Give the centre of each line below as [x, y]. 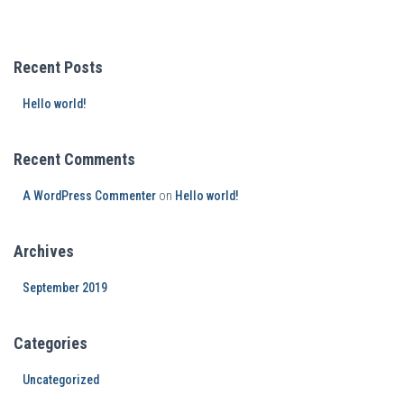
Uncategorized [61, 380]
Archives [44, 251]
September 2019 [65, 288]
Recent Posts [58, 67]
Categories [50, 343]
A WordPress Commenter [89, 196]
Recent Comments [74, 159]
